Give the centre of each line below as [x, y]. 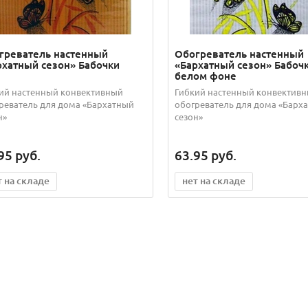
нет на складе [213, 181]
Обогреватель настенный [239, 54]
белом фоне [205, 76]
